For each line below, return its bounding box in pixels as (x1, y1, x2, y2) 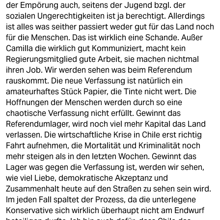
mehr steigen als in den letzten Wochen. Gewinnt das (6, 151, 196, 162)
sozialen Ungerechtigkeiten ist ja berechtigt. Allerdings (6, 11, 205, 21)
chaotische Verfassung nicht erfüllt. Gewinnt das (6, 108, 181, 118)
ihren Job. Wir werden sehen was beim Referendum (6, 65, 192, 75)
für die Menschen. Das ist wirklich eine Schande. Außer (6, 32, 203, 43)
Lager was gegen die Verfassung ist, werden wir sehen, (6, 162, 204, 172)
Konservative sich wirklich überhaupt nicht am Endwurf (6, 205, 204, 216)
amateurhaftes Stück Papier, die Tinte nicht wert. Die (6, 86, 196, 97)
